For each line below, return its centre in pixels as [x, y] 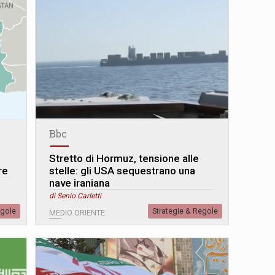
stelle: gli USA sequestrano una [122, 171]
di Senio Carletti [76, 196]
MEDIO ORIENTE [77, 213]
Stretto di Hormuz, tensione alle [124, 159]
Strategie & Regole [185, 211]
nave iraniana [80, 183]
